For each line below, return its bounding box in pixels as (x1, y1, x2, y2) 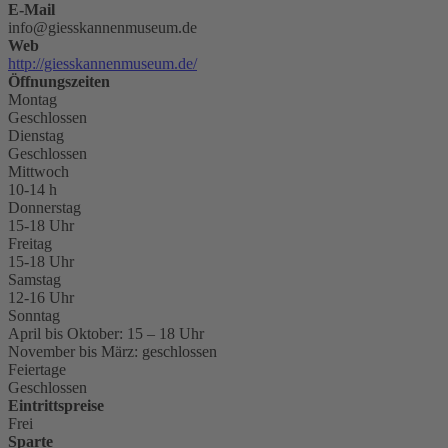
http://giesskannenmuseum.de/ (8, 55, 197, 73)
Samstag (8, 271, 61, 289)
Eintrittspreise (8, 397, 104, 415)
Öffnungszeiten (8, 73, 110, 91)
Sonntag (8, 307, 60, 325)
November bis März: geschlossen (8, 343, 217, 361)
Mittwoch (8, 163, 69, 181)
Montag (8, 91, 57, 109)
